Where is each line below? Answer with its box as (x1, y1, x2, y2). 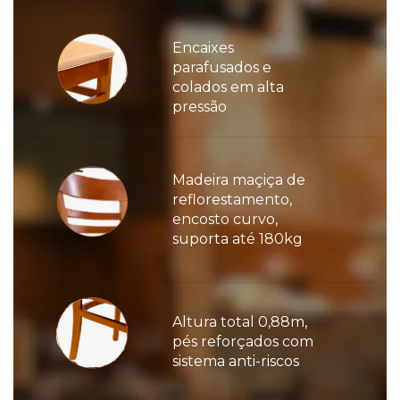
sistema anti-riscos (172, 353, 299, 371)
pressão (172, 98, 227, 116)
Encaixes (172, 39, 237, 57)
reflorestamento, (172, 191, 292, 209)
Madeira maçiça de (172, 171, 305, 189)
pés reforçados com (172, 333, 313, 351)
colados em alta (172, 79, 284, 96)
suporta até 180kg (172, 230, 303, 248)
